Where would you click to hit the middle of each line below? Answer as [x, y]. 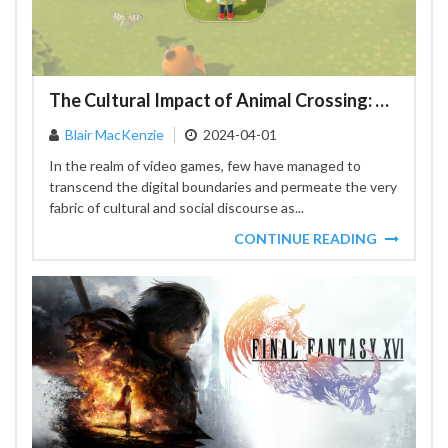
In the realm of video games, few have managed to [205, 165]
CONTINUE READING [305, 238]
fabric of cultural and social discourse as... [176, 207]
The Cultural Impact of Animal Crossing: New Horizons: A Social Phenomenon [382, 100]
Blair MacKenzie [114, 134]
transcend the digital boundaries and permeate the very [223, 186]
